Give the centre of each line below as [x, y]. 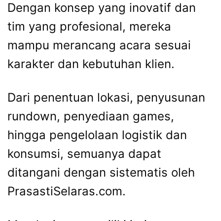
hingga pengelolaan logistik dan [97, 135]
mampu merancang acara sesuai [99, 45]
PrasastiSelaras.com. [67, 191]
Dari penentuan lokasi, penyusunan [106, 97]
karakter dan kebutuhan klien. [91, 64]
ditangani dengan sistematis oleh [101, 172]
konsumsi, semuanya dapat [84, 153]
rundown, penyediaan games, [91, 116]
